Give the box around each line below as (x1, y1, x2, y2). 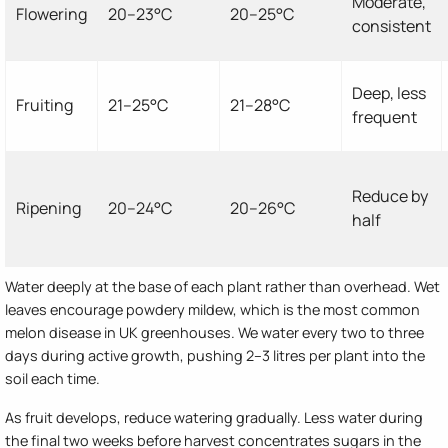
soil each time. (5, 368, 100, 388)
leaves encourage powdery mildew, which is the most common (5, 299, 420, 319)
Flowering (16, 2, 87, 25)
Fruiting (16, 93, 73, 116)
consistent (352, 14, 431, 37)
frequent (352, 105, 417, 128)
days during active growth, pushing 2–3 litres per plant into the (5, 345, 425, 365)
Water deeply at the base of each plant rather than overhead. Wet (5, 276, 440, 296)
